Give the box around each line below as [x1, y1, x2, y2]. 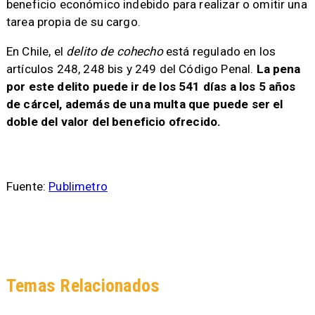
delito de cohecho [66, 44, 163, 58]
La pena [256, 61, 301, 76]
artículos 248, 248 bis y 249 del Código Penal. [6, 61, 257, 76]
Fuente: [6, 179, 49, 194]
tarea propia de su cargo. [6, 14, 141, 29]
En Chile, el [6, 44, 67, 58]
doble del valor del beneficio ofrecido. [6, 114, 221, 129]
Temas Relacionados [6, 274, 160, 296]
